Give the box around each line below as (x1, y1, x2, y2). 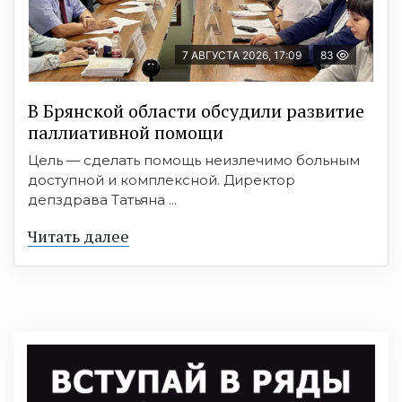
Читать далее (28, 225, 129, 248)
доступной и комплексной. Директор (28, 171, 295, 189)
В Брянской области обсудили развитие (28, 99, 364, 124)
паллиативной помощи (28, 120, 223, 145)
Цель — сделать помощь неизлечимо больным (28, 152, 360, 170)
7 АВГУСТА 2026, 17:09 (182, 48, 301, 63)
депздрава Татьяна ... (28, 191, 177, 209)
